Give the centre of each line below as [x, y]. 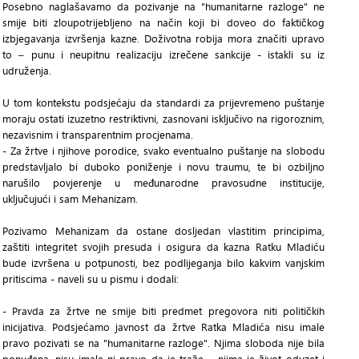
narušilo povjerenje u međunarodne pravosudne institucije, [163, 183]
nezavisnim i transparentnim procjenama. [98, 135]
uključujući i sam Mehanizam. [70, 199]
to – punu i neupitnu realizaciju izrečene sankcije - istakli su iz [163, 55]
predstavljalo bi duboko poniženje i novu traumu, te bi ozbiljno [163, 167]
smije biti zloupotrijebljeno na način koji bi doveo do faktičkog [163, 23]
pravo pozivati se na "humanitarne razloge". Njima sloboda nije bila [163, 343]
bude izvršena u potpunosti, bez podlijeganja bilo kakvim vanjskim [163, 263]
